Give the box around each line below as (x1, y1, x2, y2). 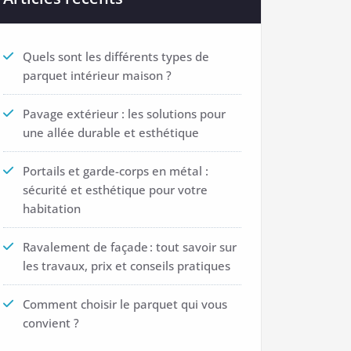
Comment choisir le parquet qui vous (23, 296, 227, 312)
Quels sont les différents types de (23, 49, 209, 64)
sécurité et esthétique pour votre (23, 182, 208, 197)
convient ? (23, 315, 79, 331)
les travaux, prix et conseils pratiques (23, 258, 230, 273)
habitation (23, 201, 81, 216)
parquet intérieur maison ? (23, 67, 172, 83)
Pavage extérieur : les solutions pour (23, 106, 226, 121)
